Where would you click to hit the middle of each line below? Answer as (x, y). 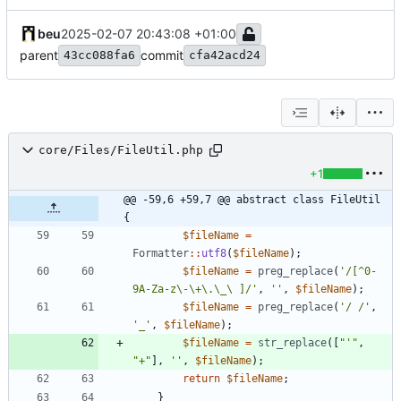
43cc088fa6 (99, 55)
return (201, 378)
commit (162, 55)
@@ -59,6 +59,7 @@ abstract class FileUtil (252, 199)
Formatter (161, 253)
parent (39, 55)
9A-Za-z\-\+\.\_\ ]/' (195, 289)
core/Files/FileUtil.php (121, 150)
